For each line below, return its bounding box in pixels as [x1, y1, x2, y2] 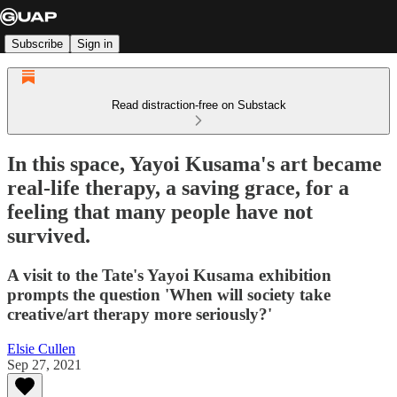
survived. [7, 223, 90, 247]
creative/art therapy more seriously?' [7, 304, 272, 323]
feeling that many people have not [7, 199, 313, 223]
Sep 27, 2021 [7, 356, 82, 372]
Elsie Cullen [7, 340, 75, 356]
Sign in [77, 36, 113, 51]
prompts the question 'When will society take [7, 284, 331, 304]
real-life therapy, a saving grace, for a [7, 175, 349, 199]
